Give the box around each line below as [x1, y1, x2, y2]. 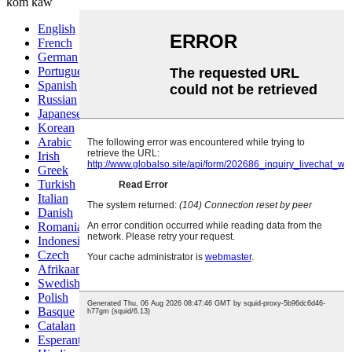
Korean [38, 120, 75, 134]
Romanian [38, 219, 89, 233]
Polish [38, 290, 68, 304]
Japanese [38, 106, 82, 120]
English [38, 21, 75, 35]
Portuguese [38, 64, 93, 78]
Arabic [38, 134, 71, 148]
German [38, 49, 78, 64]
